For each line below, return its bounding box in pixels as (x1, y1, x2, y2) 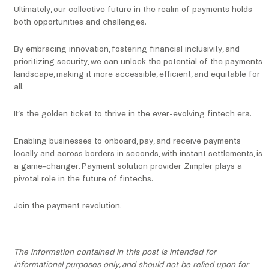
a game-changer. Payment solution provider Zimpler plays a (14, 162, 242, 171)
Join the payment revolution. (14, 201, 122, 211)
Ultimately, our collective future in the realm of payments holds (14, 5, 252, 14)
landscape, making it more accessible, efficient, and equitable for (14, 70, 260, 79)
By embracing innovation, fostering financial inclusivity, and (14, 44, 240, 54)
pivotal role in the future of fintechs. (14, 174, 153, 184)
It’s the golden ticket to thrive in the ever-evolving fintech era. (14, 109, 252, 119)
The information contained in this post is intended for (14, 247, 216, 257)
